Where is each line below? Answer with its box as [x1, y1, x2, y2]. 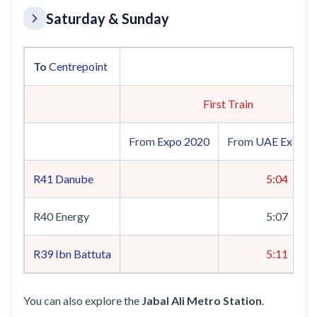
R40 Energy [33, 209, 89, 223]
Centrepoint [49, 59, 108, 73]
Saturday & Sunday [46, 10, 169, 27]
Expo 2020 [157, 134, 209, 148]
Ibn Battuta [55, 247, 111, 260]
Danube [55, 172, 93, 185]
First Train [202, 97, 253, 110]
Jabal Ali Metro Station [142, 294, 262, 307]
